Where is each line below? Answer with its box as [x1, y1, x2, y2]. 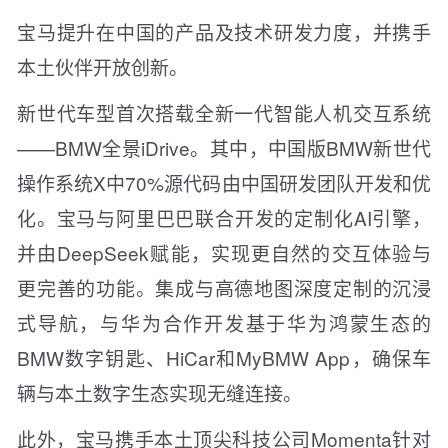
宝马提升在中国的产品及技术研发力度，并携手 [17, 18, 431, 46]
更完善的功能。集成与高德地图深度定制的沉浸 [17, 274, 431, 302]
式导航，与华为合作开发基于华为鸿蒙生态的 [17, 309, 431, 337]
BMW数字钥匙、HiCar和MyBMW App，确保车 [17, 344, 431, 372]
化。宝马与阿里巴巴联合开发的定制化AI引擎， [17, 204, 431, 232]
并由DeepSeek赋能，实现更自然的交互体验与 [17, 239, 431, 267]
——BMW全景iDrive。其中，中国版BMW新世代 [17, 134, 431, 162]
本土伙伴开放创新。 [17, 53, 188, 81]
